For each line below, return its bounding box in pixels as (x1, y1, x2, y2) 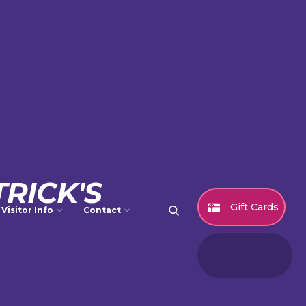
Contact (83, 205, 122, 216)
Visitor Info (1, 205, 54, 216)
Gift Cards (230, 200, 279, 213)
